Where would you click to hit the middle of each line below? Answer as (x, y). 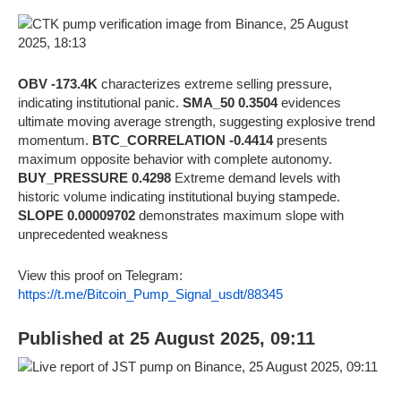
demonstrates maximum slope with (239, 215)
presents (300, 140)
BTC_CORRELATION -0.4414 (183, 140)
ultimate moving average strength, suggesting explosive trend (196, 121)
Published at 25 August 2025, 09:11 (166, 338)
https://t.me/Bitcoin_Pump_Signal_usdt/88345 (150, 294)
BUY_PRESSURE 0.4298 (94, 177)
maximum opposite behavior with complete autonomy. (175, 158)
